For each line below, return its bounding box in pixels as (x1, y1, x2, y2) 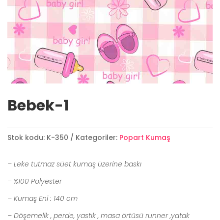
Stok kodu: (7, 133, 45, 142)
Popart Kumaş (119, 133, 170, 142)
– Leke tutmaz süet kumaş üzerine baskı (7, 159, 141, 169)
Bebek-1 (7, 95, 69, 116)
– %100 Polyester (7, 176, 64, 186)
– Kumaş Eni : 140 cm (7, 193, 78, 203)
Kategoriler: (76, 133, 117, 142)
